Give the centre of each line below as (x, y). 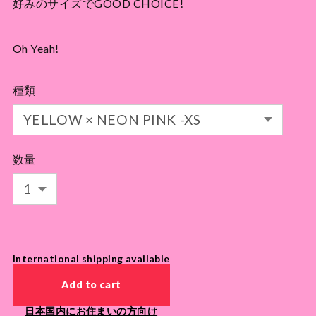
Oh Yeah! (36, 49)
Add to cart (91, 284)
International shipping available (91, 258)
